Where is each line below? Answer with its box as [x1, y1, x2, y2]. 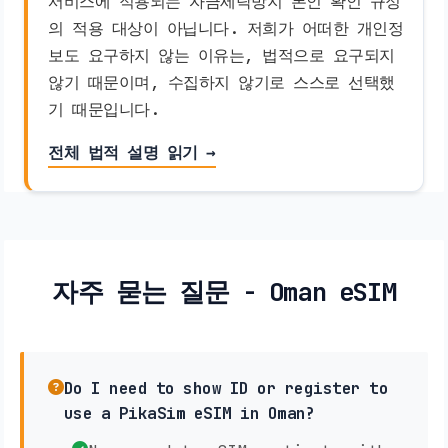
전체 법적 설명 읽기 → [48, 142, 216, 164]
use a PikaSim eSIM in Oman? [63, 402, 315, 424]
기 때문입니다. [48, 97, 159, 120]
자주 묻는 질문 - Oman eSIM [52, 274, 396, 309]
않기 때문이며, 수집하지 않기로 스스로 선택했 [48, 70, 395, 93]
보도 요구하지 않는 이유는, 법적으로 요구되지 [48, 43, 395, 66]
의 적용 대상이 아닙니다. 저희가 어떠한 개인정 [48, 16, 403, 39]
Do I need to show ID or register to [63, 377, 388, 399]
